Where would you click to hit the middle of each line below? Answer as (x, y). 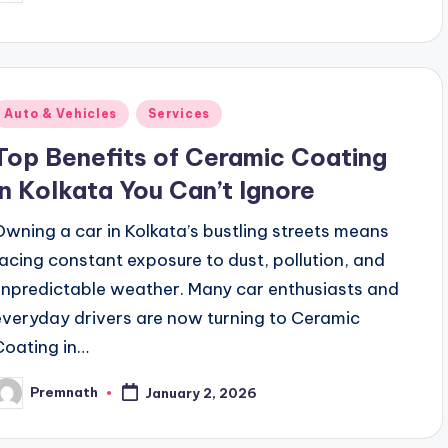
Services (179, 113)
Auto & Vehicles (61, 113)
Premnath (64, 392)
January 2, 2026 (201, 393)
